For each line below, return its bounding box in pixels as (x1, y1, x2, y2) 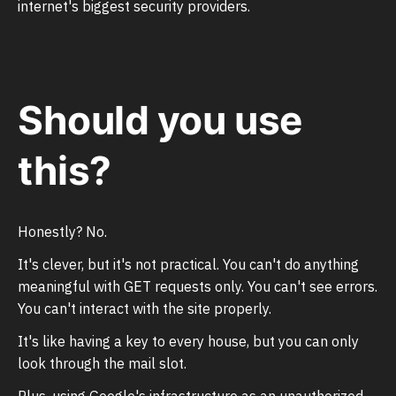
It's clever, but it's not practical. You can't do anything (18, 255, 359, 273)
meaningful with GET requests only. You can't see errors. (18, 277, 377, 295)
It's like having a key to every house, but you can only (18, 331, 359, 350)
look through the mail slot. (18, 354, 187, 372)
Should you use (18, 95, 302, 144)
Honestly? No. (18, 222, 107, 240)
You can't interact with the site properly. (18, 299, 271, 317)
